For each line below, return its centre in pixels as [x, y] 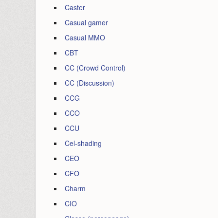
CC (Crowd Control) [95, 68]
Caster [75, 7]
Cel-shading [83, 143]
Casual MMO [85, 37]
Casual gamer [86, 22]
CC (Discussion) [90, 83]
